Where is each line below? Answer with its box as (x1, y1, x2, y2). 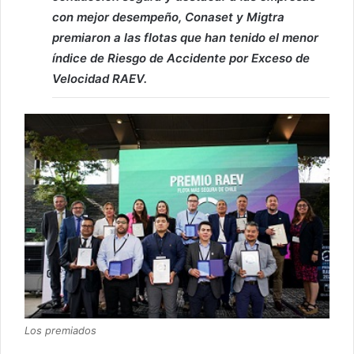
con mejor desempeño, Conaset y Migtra (52, 9, 284, 24)
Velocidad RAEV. (52, 71, 147, 86)
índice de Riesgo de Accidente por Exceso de (52, 51, 310, 66)
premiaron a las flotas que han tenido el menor (52, 30, 318, 45)
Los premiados (24, 323, 96, 337)
